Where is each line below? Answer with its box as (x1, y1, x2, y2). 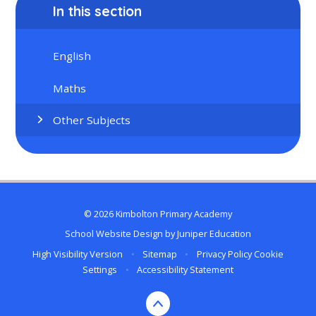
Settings (83, 262, 118, 276)
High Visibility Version (32, 247, 123, 260)
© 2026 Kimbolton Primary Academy (84, 207, 232, 220)
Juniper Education (177, 227, 251, 241)
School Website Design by (65, 227, 177, 241)
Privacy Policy (196, 247, 252, 260)
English (53, 49, 92, 63)
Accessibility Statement (136, 262, 233, 276)
